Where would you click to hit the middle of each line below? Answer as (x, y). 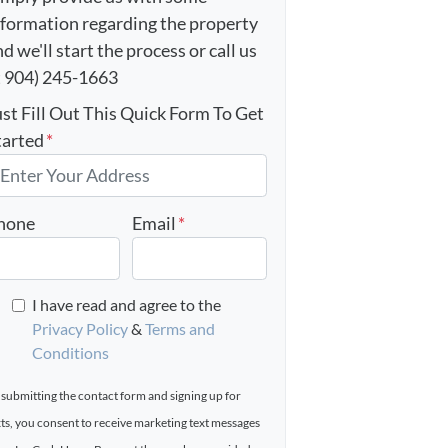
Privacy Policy (79, 329)
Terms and (179, 329)
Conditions (70, 353)
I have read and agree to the (126, 305)
